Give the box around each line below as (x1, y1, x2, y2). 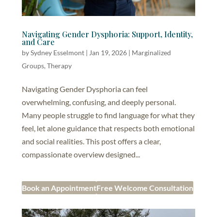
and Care (21, 36, 55, 47)
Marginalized (131, 48, 171, 57)
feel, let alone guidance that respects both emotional (21, 123, 195, 133)
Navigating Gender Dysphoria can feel (21, 84, 148, 93)
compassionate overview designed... (21, 149, 140, 159)
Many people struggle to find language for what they (21, 110, 195, 120)
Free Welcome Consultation (96, 183, 193, 192)
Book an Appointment (21, 183, 96, 192)
